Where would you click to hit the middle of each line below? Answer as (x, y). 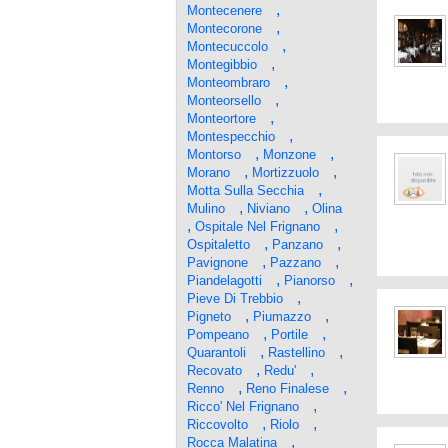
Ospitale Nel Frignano (257, 226)
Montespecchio (231, 136)
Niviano (268, 208)
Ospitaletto (218, 244)
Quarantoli (216, 352)
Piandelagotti (224, 280)
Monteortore (221, 118)
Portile (289, 334)
